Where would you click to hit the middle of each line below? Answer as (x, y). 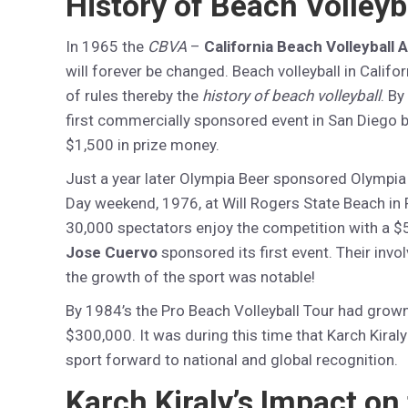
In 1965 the (107, 46)
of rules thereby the (134, 96)
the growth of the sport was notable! (190, 277)
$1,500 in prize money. (143, 145)
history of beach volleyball (291, 96)
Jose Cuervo (112, 252)
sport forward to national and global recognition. (232, 360)
